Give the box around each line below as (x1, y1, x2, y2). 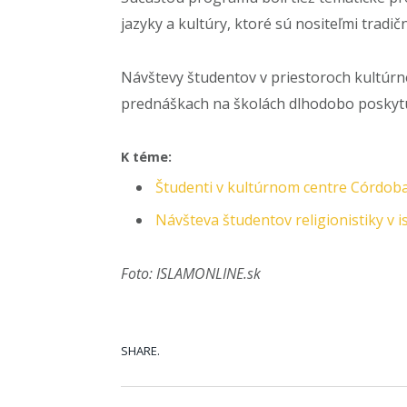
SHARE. (121, 342, 160, 360)
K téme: (121, 148, 172, 166)
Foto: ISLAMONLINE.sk (121, 263, 261, 283)
